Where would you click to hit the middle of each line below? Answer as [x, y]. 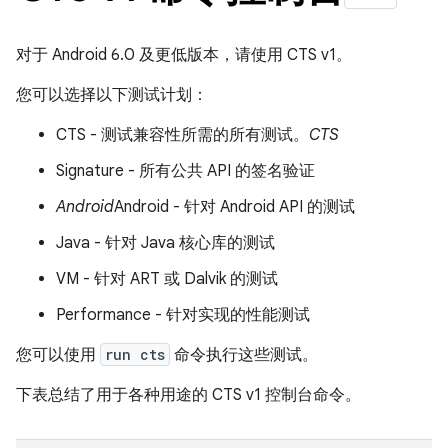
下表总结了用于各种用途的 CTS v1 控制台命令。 [188, 395]
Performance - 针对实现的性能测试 [183, 315]
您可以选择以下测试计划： [112, 95]
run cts [135, 354]
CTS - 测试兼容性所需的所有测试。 [182, 135]
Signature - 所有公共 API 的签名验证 [185, 171]
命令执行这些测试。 [244, 355]
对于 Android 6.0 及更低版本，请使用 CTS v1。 [184, 55]
